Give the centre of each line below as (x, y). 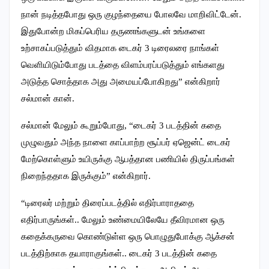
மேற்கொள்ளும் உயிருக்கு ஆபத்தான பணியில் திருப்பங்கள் (128, 159)
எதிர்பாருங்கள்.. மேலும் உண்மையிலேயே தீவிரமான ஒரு (123, 219)
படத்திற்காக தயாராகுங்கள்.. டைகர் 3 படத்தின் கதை (119, 253)
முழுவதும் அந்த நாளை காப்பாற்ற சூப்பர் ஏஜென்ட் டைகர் (126, 142)
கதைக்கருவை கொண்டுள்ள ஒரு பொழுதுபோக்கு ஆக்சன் (128, 236)
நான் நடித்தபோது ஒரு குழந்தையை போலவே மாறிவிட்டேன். (131, 14)
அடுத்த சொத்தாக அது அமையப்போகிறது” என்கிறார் (121, 81)
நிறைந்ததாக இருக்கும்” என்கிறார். (86, 176)
